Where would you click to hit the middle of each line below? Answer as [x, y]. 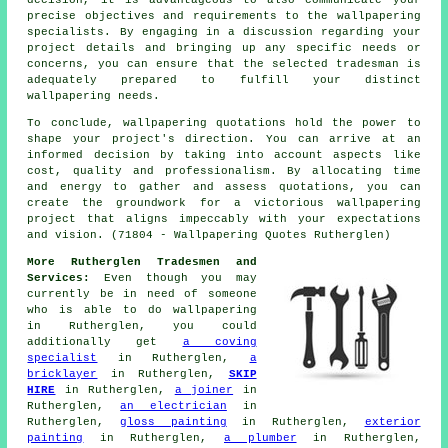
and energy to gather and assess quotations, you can [224, 186]
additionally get [105, 341]
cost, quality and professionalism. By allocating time [224, 170]
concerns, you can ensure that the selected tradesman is [224, 63]
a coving [219, 341]
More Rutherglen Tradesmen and [142, 261]
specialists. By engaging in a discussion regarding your [224, 31]
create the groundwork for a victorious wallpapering [224, 202]
